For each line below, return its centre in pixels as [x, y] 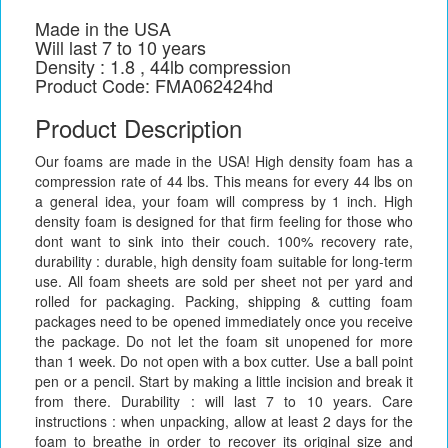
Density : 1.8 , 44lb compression [163, 66]
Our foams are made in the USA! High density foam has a [224, 161]
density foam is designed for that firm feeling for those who [224, 221]
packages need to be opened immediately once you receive [224, 321]
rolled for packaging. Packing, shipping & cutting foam [224, 301]
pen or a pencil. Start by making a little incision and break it [224, 381]
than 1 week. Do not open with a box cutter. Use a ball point [224, 361]
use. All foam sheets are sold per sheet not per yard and [224, 281]
